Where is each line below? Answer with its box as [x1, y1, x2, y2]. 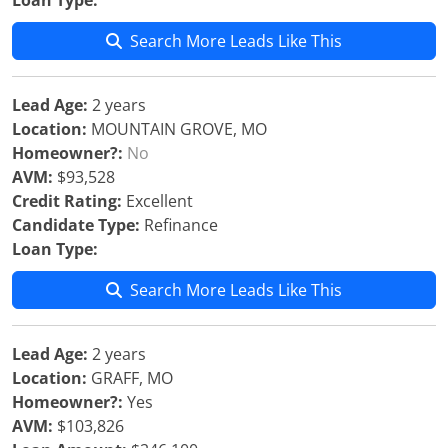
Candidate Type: [12, 214, 140, 236]
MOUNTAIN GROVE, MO [87, 118, 267, 140]
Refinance [140, 214, 218, 236]
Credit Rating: [12, 190, 122, 212]
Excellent [122, 190, 193, 212]
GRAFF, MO [87, 367, 173, 389]
